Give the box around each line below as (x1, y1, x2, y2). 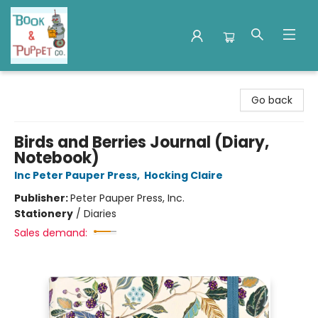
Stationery (14, 207, 73, 221)
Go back (251, 93, 292, 107)
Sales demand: (14, 226, 87, 240)
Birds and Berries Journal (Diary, (14, 131, 269, 153)
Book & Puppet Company (11, 77, 136, 92)
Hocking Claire (144, 168, 223, 182)
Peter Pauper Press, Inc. (70, 191, 185, 205)
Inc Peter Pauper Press (14, 168, 137, 182)
